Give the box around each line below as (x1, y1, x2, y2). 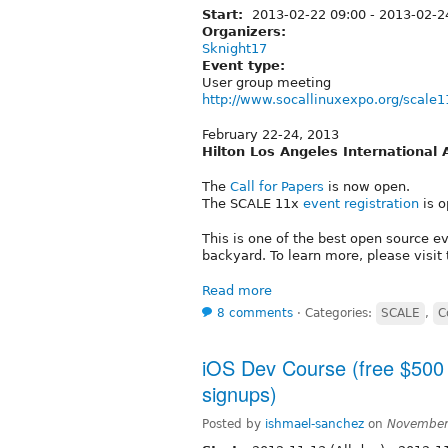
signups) (202, 378, 277, 408)
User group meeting (202, 74, 331, 90)
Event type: (202, 57, 290, 73)
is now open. (324, 178, 410, 194)
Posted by (202, 416, 265, 431)
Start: (202, 6, 248, 22)
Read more (202, 282, 272, 298)
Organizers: (202, 23, 291, 39)
